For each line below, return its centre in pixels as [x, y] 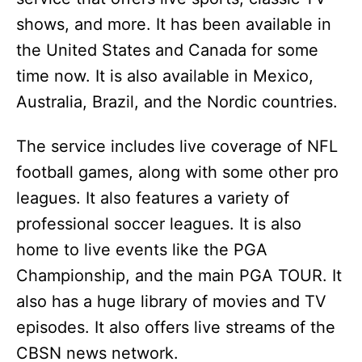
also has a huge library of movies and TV [171, 301]
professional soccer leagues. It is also [159, 224]
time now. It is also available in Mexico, [165, 76]
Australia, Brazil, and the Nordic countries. [177, 102]
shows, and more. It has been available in [174, 24]
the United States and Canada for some [167, 50]
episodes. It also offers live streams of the [176, 327]
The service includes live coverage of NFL [177, 146]
